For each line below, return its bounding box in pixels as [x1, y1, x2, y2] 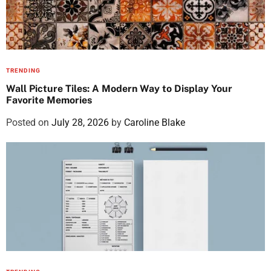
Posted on [6, 116, 51, 128]
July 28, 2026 [51, 116, 109, 128]
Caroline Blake [124, 116, 185, 128]
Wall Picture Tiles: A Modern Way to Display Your [6, 82, 232, 94]
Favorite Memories [6, 94, 92, 106]
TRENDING [6, 67, 41, 74]
